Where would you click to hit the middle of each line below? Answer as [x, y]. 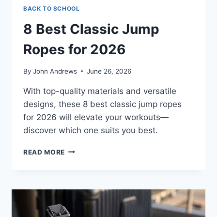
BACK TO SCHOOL [52, 9]
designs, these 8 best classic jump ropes [102, 104]
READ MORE [44, 152]
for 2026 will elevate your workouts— [96, 117]
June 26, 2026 [109, 71]
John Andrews [55, 71]
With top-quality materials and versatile [100, 91]
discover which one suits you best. [91, 130]
